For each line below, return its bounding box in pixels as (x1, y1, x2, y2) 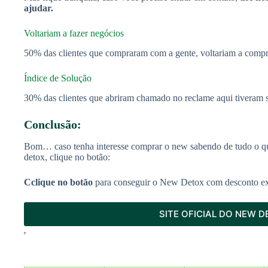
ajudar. (24, 3, 53, 14)
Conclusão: (24, 117, 81, 131)
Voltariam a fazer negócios (24, 28, 124, 39)
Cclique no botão (24, 176, 93, 187)
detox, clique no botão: (24, 151, 110, 162)
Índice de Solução (24, 72, 92, 83)
